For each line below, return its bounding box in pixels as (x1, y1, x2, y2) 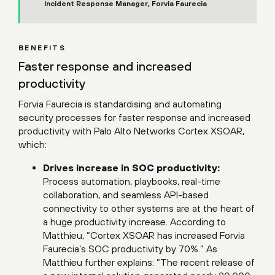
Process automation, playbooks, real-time (43, 175, 220, 187)
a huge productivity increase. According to (43, 215, 226, 227)
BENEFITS (18, 43, 66, 52)
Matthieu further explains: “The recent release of (43, 256, 255, 268)
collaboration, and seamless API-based (43, 188, 209, 200)
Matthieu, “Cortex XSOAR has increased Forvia (43, 229, 245, 241)
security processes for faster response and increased (18, 111, 250, 123)
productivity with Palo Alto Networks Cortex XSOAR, (18, 125, 244, 136)
